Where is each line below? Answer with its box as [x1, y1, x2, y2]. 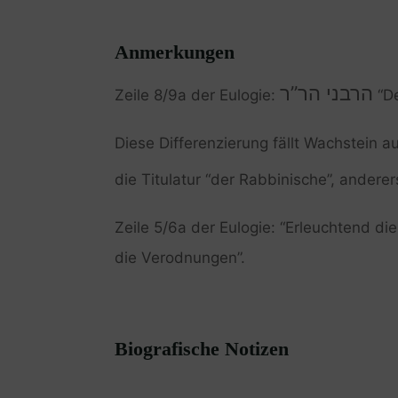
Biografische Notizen [114, 337, 289, 360]
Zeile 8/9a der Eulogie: [114, 85, 280, 104]
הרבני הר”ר [279, 81, 373, 105]
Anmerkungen [114, 40, 235, 63]
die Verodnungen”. [114, 248, 245, 267]
